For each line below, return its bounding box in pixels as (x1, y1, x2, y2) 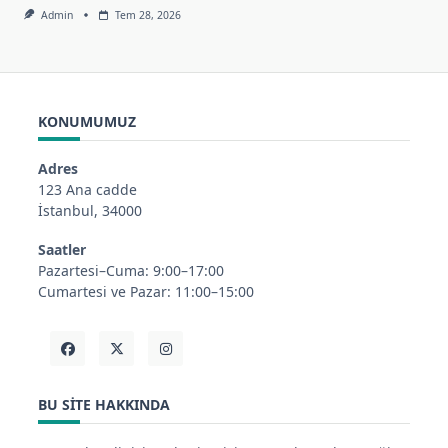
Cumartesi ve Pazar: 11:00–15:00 (38, 281, 254, 301)
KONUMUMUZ (38, 111, 136, 131)
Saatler (38, 239, 86, 259)
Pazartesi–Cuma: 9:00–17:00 (38, 260, 224, 280)
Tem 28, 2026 (114, 7, 181, 22)
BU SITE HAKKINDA (38, 395, 170, 415)
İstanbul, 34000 (38, 201, 142, 221)
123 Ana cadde (38, 180, 137, 200)
